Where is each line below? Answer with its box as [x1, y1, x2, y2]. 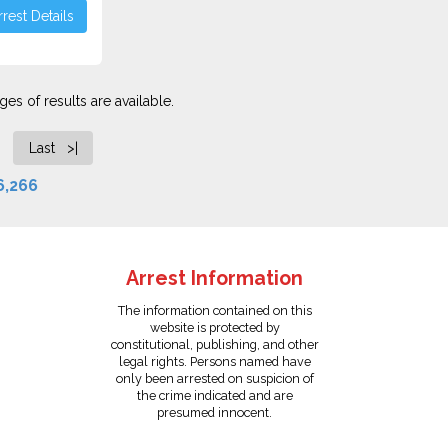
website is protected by [149, 320, 280, 335]
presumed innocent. [157, 405, 273, 420]
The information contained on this [117, 303, 312, 318]
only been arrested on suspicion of [115, 371, 314, 386]
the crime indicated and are [136, 388, 293, 403]
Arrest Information [126, 267, 304, 290]
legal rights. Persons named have [118, 354, 311, 369]
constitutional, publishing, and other [110, 337, 319, 352]
